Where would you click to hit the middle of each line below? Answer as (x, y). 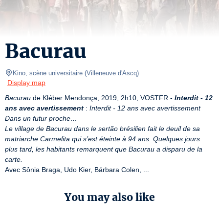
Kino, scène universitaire (48, 73)
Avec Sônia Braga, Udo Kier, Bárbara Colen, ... (77, 170)
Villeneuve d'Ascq (112, 73)
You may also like (109, 197)
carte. (14, 159)
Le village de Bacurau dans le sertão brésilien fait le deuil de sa (102, 129)
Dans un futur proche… (41, 118)
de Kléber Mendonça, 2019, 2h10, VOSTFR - (103, 98)
